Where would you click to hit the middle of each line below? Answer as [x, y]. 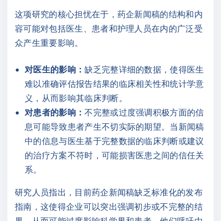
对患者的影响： [55, 112]
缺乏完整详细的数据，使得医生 [144, 69]
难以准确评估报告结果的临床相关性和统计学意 [114, 84]
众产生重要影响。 [49, 42]
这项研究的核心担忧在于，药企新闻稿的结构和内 [109, 14]
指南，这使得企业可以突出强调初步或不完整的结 [109, 206]
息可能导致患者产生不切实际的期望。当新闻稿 [114, 127]
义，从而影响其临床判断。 [76, 98]
